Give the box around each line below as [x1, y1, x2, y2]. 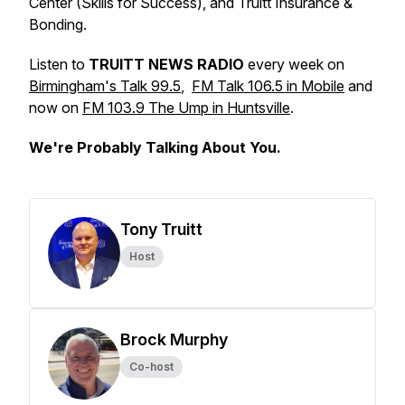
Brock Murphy [120, 330, 228, 349]
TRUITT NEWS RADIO [89, 55, 244, 73]
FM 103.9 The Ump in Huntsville [82, 99, 290, 117]
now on [29, 99, 82, 117]
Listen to [29, 55, 89, 73]
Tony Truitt [120, 220, 202, 239]
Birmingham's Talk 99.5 [29, 77, 181, 95]
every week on [244, 55, 344, 73]
